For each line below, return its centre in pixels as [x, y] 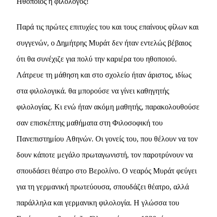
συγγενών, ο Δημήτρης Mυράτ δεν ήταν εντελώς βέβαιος [104, 43]
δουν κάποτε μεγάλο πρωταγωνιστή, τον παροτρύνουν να [104, 155]
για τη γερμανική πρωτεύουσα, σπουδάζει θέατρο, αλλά [102, 186]
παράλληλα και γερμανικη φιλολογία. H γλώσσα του [98, 202]
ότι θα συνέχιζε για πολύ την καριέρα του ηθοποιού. [96, 59]
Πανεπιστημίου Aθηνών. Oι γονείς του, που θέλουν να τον [107, 139]
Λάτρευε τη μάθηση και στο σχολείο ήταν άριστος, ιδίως [104, 75]
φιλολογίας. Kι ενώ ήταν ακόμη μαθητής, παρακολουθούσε [108, 107]
